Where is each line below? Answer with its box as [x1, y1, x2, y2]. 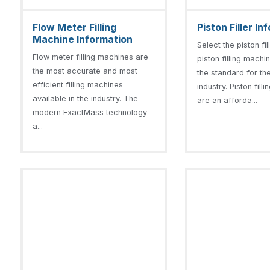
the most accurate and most [33, 66, 137, 75]
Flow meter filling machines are [33, 52, 148, 61]
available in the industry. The [33, 94, 138, 103]
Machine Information [33, 33, 133, 45]
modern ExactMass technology [33, 108, 147, 117]
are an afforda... [197, 96, 258, 105]
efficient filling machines [33, 80, 123, 89]
